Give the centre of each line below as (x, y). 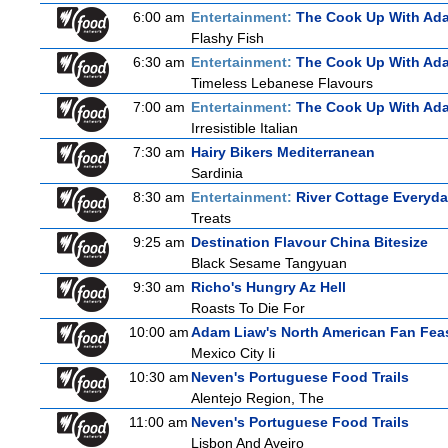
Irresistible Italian (244, 128)
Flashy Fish (227, 38)
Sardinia (217, 173)
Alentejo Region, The (257, 398)
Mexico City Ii (233, 353)
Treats (211, 218)
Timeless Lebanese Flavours (282, 83)
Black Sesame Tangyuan (269, 263)
